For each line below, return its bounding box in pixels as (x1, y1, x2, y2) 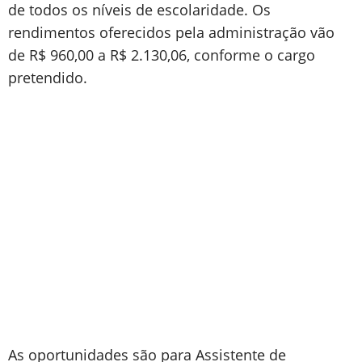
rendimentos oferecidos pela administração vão (8, 23, 335, 42)
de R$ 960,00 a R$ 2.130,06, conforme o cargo (8, 45, 315, 65)
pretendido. (8, 68, 87, 87)
